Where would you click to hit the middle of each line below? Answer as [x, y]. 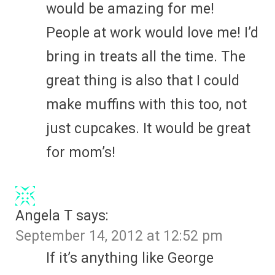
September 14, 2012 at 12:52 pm [119, 236]
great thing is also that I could [143, 80]
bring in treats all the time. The [146, 56]
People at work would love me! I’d [152, 33]
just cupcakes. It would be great [148, 128]
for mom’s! [81, 152]
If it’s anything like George [130, 258]
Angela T [44, 215]
